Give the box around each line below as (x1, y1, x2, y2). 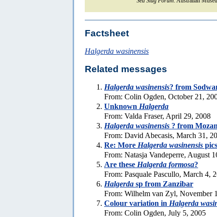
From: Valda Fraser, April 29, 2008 (104, 111, 211, 120)
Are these (104, 160, 137, 169)
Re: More (104, 140, 138, 149)
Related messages (85, 63, 167, 74)
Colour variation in (104, 199, 169, 207)
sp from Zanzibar (134, 179, 193, 188)
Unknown (104, 102, 139, 110)
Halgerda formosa (137, 160, 194, 169)
